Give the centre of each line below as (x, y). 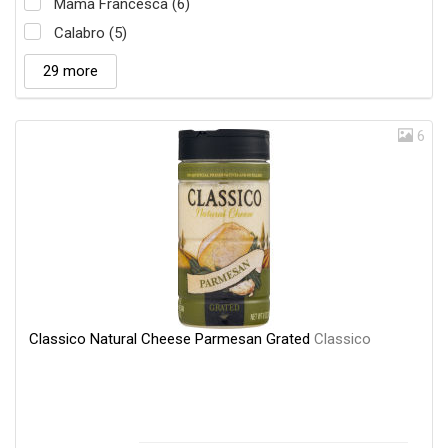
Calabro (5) (90, 33)
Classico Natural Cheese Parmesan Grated (171, 339)
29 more (70, 71)
